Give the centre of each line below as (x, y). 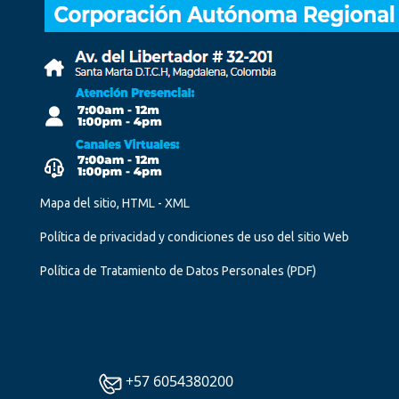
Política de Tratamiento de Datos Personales (162, 271)
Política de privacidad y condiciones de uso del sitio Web (195, 237)
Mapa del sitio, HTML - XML (115, 203)
